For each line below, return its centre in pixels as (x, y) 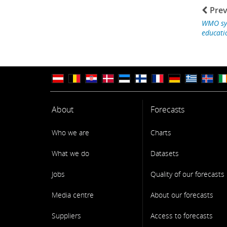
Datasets (165, 153)
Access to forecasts (182, 216)
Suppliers (67, 216)
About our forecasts (182, 195)
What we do (71, 153)
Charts (161, 133)
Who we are (71, 133)
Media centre (73, 195)
